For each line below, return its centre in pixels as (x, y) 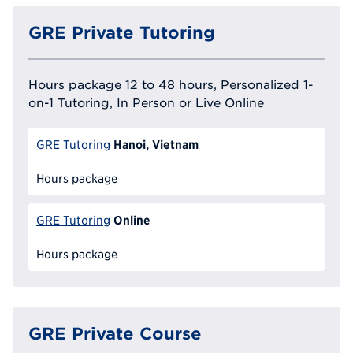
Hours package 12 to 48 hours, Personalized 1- (171, 85)
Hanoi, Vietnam (156, 145)
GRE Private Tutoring (122, 33)
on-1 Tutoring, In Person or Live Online (146, 103)
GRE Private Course (115, 333)
